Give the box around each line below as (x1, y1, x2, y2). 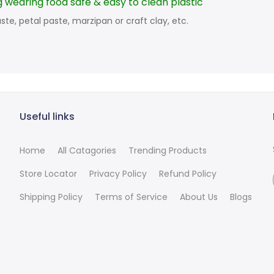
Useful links (20, 109, 75, 124)
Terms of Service (95, 191, 168, 204)
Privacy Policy (89, 168, 147, 180)
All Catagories (57, 144, 117, 157)
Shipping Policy (20, 191, 83, 204)
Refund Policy (159, 168, 217, 180)
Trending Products (128, 144, 207, 157)
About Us (180, 191, 218, 204)
